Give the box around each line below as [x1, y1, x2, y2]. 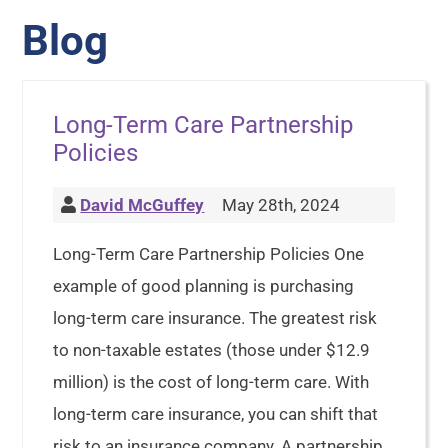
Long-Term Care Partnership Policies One [53, 244, 365, 264]
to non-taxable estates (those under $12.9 [53, 340, 371, 360]
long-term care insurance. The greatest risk [53, 308, 378, 328]
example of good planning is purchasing [53, 276, 355, 296]
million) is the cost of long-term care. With [53, 372, 370, 392]
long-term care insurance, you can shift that [53, 404, 379, 424]
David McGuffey [80, 195, 205, 215]
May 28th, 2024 [218, 195, 341, 215]
